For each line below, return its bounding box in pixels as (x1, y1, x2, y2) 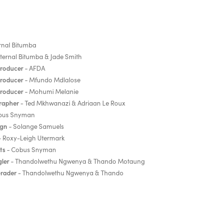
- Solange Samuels (7, 122, 64, 131)
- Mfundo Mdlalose (23, 76, 80, 85)
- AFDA (23, 64, 45, 73)
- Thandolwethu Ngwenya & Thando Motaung (9, 157, 145, 166)
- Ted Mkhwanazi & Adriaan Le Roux (18, 99, 125, 108)
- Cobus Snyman (5, 145, 56, 155)
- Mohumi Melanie (23, 87, 78, 96)
